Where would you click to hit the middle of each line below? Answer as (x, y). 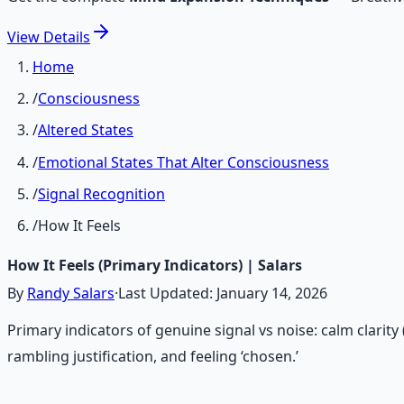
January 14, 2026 (272, 294)
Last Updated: (167, 294)
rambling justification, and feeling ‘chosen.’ (153, 357)
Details (67, 37)
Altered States (86, 130)
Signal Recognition (101, 193)
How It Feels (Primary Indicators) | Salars (155, 266)
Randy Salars (71, 294)
